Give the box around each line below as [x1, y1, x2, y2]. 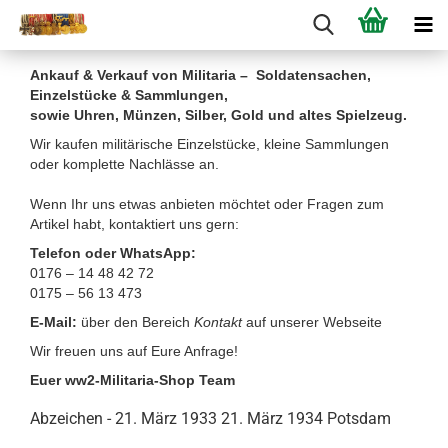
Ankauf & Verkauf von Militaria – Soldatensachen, [30, 67, 371, 83]
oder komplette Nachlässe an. [30, 156, 219, 172]
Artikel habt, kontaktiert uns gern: [30, 216, 239, 232]
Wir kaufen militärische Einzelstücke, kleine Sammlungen [30, 136, 389, 152]
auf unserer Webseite [246, 314, 382, 330]
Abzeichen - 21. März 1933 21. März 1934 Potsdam [30, 409, 391, 428]
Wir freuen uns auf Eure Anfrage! [30, 343, 238, 359]
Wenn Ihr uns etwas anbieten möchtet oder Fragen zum [30, 196, 384, 212]
